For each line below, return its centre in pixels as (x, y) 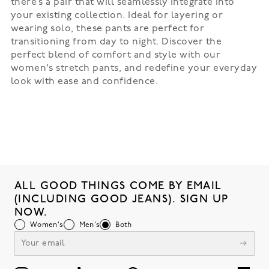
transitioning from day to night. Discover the (116, 42)
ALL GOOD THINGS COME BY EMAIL (118, 186)
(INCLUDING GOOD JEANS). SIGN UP (122, 199)
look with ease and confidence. (84, 82)
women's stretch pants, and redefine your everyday (134, 68)
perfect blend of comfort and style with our (116, 55)
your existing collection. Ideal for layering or (117, 16)
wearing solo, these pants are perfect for (107, 29)
